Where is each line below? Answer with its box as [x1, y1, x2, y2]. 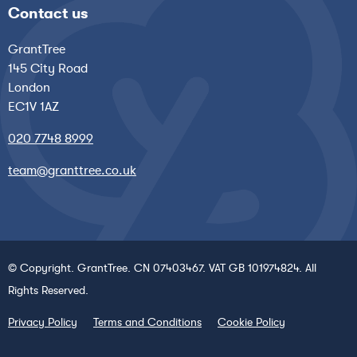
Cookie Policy [218, 315, 285, 328]
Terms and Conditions [93, 315, 202, 328]
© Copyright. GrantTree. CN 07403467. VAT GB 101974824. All [8, 261, 316, 274]
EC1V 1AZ [8, 99, 59, 114]
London [8, 80, 50, 95]
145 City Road [8, 61, 88, 76]
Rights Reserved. [8, 283, 88, 296]
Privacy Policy [8, 315, 77, 328]
